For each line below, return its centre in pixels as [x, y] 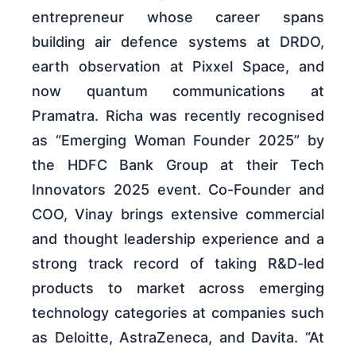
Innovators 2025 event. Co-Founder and [178, 190]
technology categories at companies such [178, 313]
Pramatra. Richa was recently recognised [178, 116]
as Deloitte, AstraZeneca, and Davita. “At [178, 337]
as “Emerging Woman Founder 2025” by [178, 140]
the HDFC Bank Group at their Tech [178, 165]
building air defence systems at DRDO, [178, 42]
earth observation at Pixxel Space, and [178, 66]
